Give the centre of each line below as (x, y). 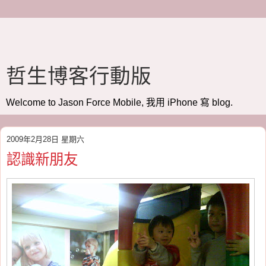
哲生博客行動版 (79, 76)
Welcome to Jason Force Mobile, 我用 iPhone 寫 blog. (119, 102)
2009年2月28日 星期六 (45, 139)
